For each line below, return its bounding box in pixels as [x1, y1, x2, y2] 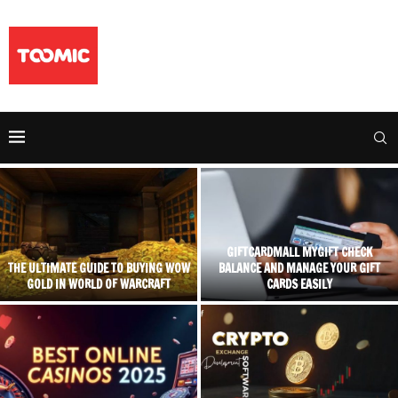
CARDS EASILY [267, 276, 332, 293]
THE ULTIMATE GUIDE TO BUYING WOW [7, 260, 190, 277]
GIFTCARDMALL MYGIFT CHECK [227, 244, 372, 261]
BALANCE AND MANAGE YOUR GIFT [219, 260, 380, 277]
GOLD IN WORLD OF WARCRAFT [27, 276, 171, 293]
